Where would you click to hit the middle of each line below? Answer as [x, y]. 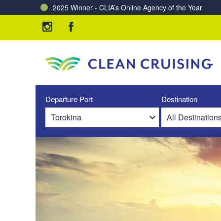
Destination [179, 99]
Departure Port [69, 99]
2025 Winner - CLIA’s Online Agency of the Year [128, 7]
